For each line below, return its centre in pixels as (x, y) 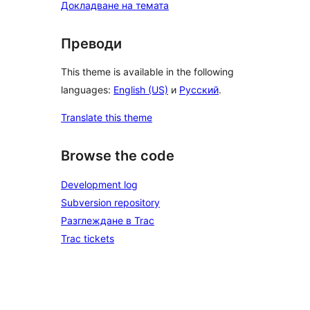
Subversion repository (110, 202)
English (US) (141, 90)
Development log (99, 184)
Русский (199, 90)
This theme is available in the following (147, 72)
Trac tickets (88, 238)
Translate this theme (107, 118)
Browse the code (118, 156)
